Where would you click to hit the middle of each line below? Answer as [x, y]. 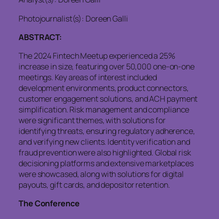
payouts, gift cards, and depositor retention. [94, 185]
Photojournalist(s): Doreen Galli [73, 18]
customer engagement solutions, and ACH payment [108, 99]
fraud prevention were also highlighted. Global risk [105, 153]
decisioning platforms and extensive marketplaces [106, 164]
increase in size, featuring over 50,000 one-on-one [107, 67]
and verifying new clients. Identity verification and [104, 142]
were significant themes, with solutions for [92, 120]
